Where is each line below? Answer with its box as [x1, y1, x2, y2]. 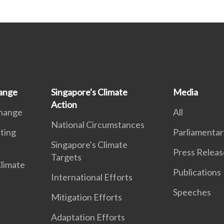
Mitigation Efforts [51, 191, 122, 202]
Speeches [172, 186, 211, 197]
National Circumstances [51, 119, 145, 130]
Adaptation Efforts [51, 211, 125, 222]
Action [51, 99, 77, 110]
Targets [51, 151, 82, 162]
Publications [172, 166, 221, 177]
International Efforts [51, 171, 133, 182]
